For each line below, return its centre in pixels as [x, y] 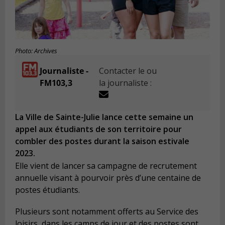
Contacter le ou [128, 71]
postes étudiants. [47, 190]
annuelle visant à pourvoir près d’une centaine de [108, 178]
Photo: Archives [36, 51]
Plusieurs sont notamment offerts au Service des [107, 212]
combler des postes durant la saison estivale [102, 141]
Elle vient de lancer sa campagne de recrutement [106, 165]
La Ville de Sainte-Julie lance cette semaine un [104, 117]
